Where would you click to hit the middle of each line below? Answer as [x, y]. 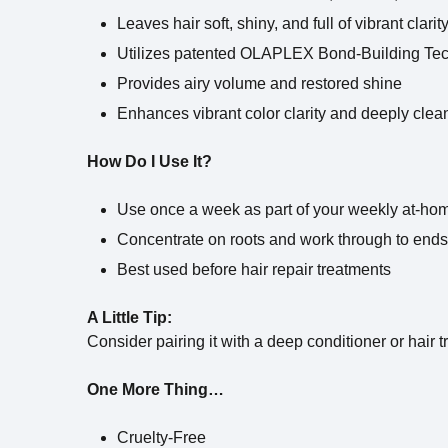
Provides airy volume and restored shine [259, 83]
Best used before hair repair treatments [254, 269]
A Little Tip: [129, 317]
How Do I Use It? [149, 161]
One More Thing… [155, 389]
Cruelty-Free [161, 437]
